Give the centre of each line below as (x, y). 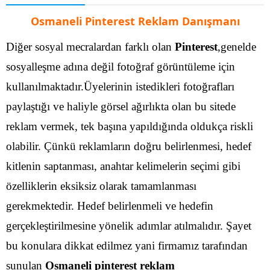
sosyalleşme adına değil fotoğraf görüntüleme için (121, 66)
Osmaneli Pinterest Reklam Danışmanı (135, 21)
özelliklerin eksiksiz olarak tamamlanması (101, 186)
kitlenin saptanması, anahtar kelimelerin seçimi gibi (123, 166)
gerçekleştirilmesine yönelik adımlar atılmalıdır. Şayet (129, 225)
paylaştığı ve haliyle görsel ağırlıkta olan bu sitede (121, 106)
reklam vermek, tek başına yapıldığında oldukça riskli (130, 126)
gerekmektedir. (40, 206)
